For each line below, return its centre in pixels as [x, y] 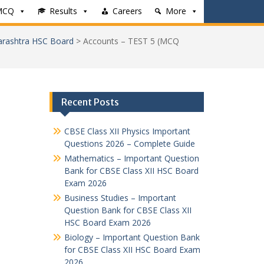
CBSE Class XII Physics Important [127, 131]
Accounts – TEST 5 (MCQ [131, 41]
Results [63, 11]
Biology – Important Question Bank [132, 237]
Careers [127, 11]
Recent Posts [90, 102]
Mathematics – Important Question [131, 158]
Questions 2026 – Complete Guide [129, 143]
